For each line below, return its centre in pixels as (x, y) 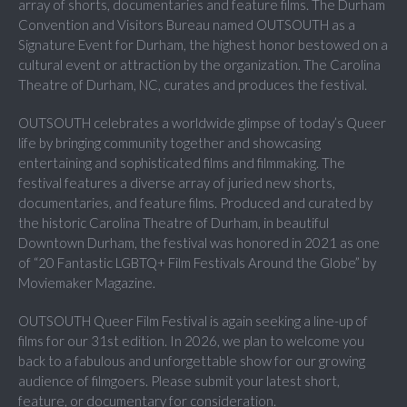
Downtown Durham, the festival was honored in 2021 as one (199, 243)
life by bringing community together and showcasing (169, 143)
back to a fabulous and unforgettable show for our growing (192, 361)
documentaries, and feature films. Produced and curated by (195, 203)
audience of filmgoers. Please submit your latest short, (179, 381)
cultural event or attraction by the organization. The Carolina (199, 65)
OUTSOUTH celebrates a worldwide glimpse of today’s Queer (202, 123)
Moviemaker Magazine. (87, 283)
